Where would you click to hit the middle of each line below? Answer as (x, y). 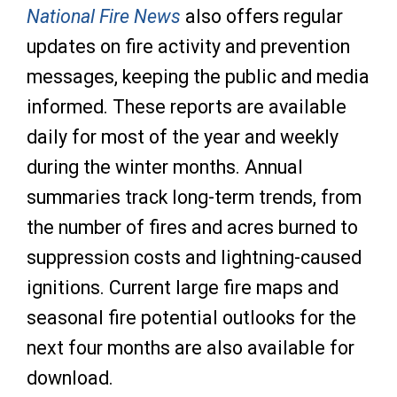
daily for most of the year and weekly (183, 137)
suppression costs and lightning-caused (194, 257)
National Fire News (104, 16)
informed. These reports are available (187, 107)
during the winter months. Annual (165, 167)
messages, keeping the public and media (198, 77)
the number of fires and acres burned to (192, 227)
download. (70, 378)
